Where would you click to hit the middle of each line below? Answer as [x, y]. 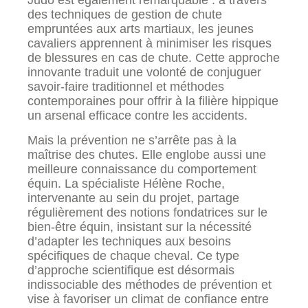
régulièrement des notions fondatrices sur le [147, 212]
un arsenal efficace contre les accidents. [137, 116]
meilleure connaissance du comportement [142, 169]
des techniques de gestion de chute [125, 15]
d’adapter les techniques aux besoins [129, 241]
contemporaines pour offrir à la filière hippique [153, 101]
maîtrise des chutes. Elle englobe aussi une [147, 154]
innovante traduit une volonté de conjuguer [144, 73]
